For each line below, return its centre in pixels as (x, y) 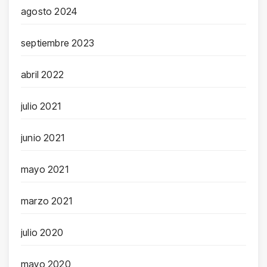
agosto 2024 (49, 11)
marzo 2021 (46, 201)
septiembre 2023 (58, 43)
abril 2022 (42, 74)
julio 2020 (42, 232)
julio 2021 (41, 106)
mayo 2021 (45, 169)
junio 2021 (43, 137)
